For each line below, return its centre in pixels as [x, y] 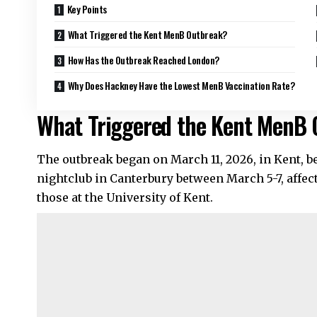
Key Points [87, 9]
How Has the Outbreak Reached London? [143, 60]
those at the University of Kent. [125, 198]
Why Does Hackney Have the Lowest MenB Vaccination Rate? [181, 86]
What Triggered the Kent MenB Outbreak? [147, 35]
